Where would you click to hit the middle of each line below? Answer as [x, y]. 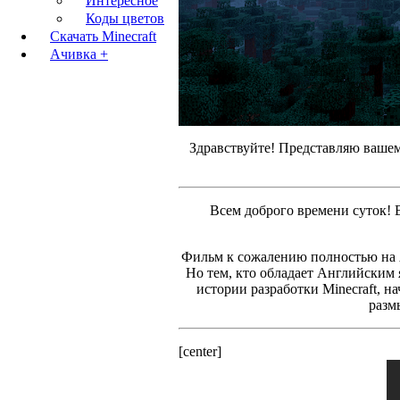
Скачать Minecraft [103, 36]
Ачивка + [79, 54]
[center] [200, 351]
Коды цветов [125, 18]
